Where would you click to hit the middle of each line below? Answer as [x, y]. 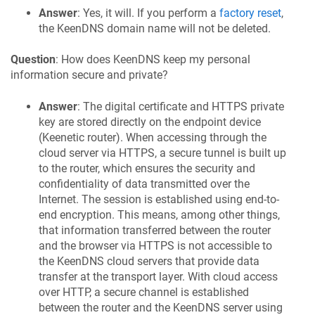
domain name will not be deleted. [187, 28]
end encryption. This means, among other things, [159, 214]
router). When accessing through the [175, 137]
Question [33, 60]
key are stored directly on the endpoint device [150, 122]
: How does [84, 60]
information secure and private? [89, 75]
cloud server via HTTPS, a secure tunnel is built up [162, 153]
